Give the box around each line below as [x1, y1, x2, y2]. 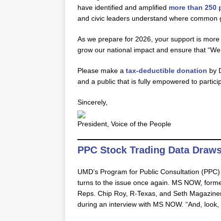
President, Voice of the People [77, 120, 171, 128]
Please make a [77, 67, 126, 74]
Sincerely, [77, 98, 108, 106]
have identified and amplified [77, 3, 169, 11]
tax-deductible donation [126, 67, 207, 74]
